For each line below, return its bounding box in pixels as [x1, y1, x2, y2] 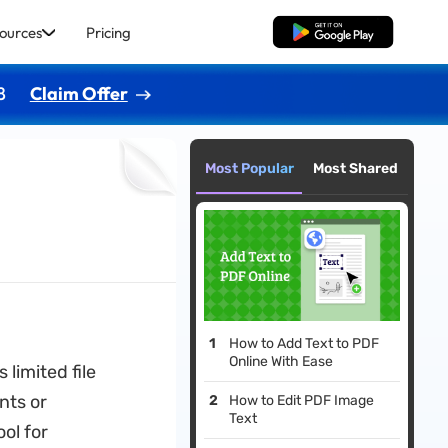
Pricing [85, 22, 131, 42]
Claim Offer [29, 81, 128, 105]
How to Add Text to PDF [229, 335, 380, 353]
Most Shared [312, 160, 398, 177]
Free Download [283, 23, 383, 41]
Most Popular [204, 160, 294, 177]
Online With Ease [229, 353, 334, 371]
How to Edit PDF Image [229, 392, 375, 410]
